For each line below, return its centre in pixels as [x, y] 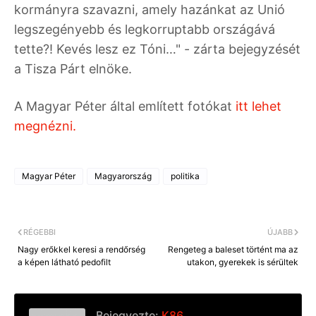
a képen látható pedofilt [64, 262]
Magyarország [123, 176]
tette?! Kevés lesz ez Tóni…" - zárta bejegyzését [157, 49]
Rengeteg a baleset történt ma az [233, 249]
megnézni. [45, 126]
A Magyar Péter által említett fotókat [123, 106]
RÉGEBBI [39, 232]
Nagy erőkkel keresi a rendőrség [81, 249]
